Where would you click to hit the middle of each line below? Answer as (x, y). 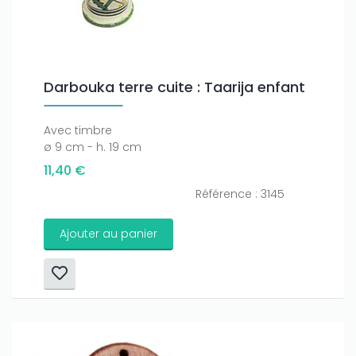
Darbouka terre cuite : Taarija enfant (174, 87)
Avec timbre (78, 130)
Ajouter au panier (108, 233)
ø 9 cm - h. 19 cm (93, 147)
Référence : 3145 (240, 193)
